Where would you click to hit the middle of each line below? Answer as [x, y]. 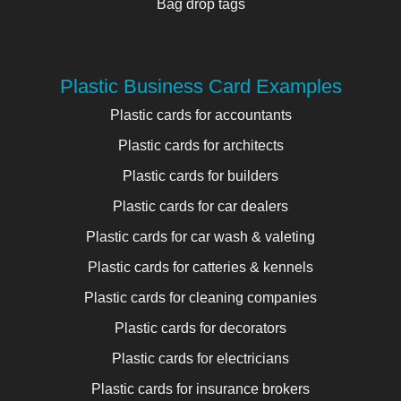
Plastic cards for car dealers [200, 206]
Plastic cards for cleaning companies [200, 297]
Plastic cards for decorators [200, 328]
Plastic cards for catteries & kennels [200, 267]
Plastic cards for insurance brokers [200, 388]
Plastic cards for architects [200, 145]
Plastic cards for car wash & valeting [200, 236]
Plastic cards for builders [200, 175]
